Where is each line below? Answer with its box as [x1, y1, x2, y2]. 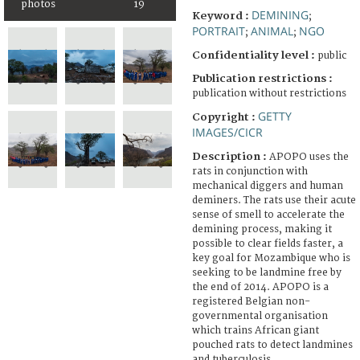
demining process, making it [192, 223, 332, 235]
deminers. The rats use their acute [192, 194, 356, 207]
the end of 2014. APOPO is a [192, 280, 329, 293]
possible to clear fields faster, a [192, 237, 343, 250]
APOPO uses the [269, 150, 349, 163]
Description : [192, 149, 269, 163]
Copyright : [192, 110, 258, 124]
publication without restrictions [192, 87, 346, 100]
